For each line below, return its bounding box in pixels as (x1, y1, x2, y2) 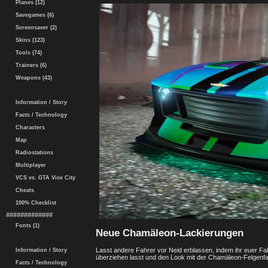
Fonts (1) (12, 223, 39, 229)
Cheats (12, 187, 34, 193)
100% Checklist (12, 200, 56, 206)
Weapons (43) (12, 75, 52, 81)
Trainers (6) (12, 62, 47, 68)
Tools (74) (12, 50, 42, 56)
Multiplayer (12, 162, 46, 168)
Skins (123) (12, 37, 45, 43)
